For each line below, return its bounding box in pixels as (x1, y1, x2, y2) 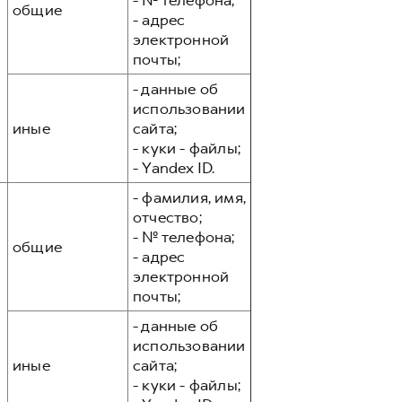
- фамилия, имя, (133, 188, 246, 207)
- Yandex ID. (133, 158, 215, 178)
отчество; (133, 207, 202, 227)
